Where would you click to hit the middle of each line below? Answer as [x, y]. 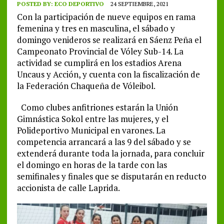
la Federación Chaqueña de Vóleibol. [86, 86]
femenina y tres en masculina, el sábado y [96, 28]
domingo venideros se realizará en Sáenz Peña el [109, 40]
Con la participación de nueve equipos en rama [106, 17]
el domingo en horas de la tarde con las [92, 165]
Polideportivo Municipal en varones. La [91, 130]
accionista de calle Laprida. [68, 188]
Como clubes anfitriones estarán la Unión [97, 107]
